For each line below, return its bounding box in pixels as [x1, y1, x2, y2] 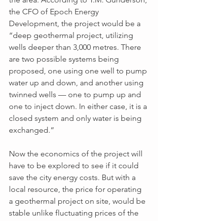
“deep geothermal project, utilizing [9, 31, 135, 40]
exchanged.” [9, 125, 54, 135]
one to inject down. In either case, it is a [9, 102, 149, 111]
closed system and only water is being [9, 113, 144, 123]
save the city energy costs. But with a [9, 173, 138, 182]
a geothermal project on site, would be [9, 196, 147, 206]
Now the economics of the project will [9, 149, 145, 158]
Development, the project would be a [9, 19, 143, 28]
